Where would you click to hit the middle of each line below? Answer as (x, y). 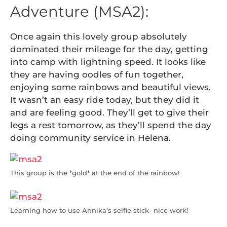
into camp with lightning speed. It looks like (108, 62)
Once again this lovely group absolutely (99, 36)
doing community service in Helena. (90, 138)
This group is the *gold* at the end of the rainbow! (95, 173)
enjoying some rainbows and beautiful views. (110, 87)
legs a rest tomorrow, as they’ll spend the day (111, 125)
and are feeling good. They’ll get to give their (109, 112)
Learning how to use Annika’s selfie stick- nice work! (99, 211)
